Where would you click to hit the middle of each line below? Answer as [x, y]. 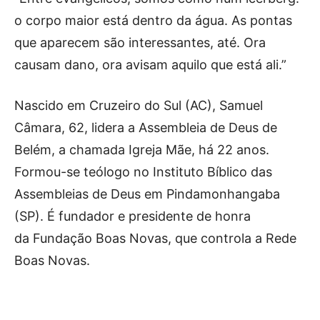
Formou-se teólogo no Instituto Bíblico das [143, 171]
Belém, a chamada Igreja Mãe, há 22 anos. [142, 149]
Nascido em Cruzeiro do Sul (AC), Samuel [139, 105]
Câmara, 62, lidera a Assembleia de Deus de [146, 127]
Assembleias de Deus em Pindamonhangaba [147, 194]
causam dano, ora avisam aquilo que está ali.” [150, 64]
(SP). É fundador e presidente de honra [132, 216]
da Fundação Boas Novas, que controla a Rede [155, 238]
